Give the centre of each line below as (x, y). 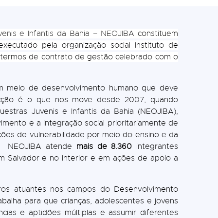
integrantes (155, 146)
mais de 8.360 (104, 146)
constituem (156, 33)
